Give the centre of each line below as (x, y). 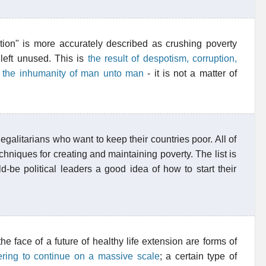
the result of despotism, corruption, (162, 58)
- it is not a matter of (190, 73)
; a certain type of (198, 256)
